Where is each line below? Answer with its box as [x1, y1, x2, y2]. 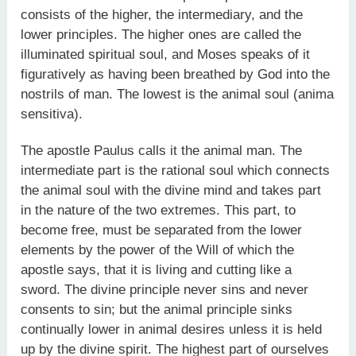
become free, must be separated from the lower [21, 222, 303, 238]
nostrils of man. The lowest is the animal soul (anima [21, 86, 335, 102]
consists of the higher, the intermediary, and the [21, 6, 304, 22]
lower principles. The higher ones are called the [21, 26, 302, 42]
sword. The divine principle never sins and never [21, 282, 309, 298]
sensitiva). [21, 106, 83, 122]
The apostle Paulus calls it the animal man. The [21, 143, 303, 159]
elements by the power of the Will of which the [21, 242, 295, 258]
